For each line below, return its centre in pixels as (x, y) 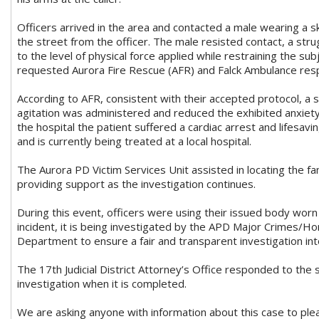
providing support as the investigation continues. (136, 184)
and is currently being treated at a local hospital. (134, 141)
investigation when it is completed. (102, 284)
